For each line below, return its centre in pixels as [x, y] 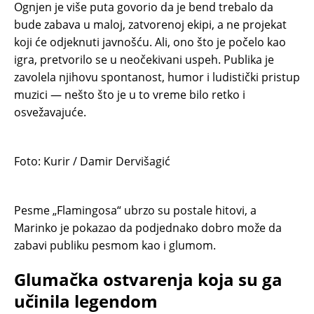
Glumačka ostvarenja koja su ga [148, 279]
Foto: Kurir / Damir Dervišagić [92, 161]
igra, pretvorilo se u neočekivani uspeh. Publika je [144, 59]
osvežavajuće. [50, 112]
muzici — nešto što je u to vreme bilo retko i [130, 94]
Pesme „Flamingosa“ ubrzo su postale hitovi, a [135, 210]
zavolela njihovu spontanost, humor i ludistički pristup [157, 77]
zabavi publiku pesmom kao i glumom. [115, 245]
